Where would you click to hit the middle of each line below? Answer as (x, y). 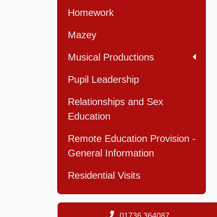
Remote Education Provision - (132, 139)
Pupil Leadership (103, 80)
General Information (111, 153)
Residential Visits (104, 176)
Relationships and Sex (116, 102)
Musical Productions (111, 57)
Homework (91, 13)
